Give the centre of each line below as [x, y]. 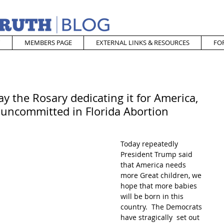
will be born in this [153, 196]
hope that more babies [160, 186]
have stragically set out [161, 217]
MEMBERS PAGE [48, 42]
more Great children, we [162, 175]
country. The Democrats [162, 207]
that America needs [154, 165]
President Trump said [157, 154]
